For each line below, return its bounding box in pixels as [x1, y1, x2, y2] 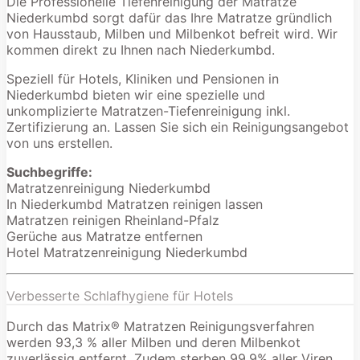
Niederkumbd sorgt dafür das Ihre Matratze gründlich [6, 9, 332, 26]
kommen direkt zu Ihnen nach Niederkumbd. [6, 41, 275, 58]
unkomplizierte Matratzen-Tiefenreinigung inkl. [6, 102, 290, 119]
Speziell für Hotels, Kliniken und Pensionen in [6, 70, 279, 87]
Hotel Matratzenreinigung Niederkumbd [6, 243, 247, 260]
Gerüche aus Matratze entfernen [6, 227, 202, 244]
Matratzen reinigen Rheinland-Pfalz [6, 211, 219, 228]
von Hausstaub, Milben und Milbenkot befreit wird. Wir [6, 25, 337, 42]
